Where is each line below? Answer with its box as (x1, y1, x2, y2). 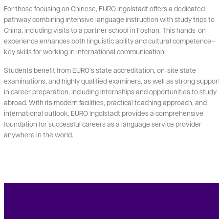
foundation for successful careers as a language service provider (4, 119, 201, 129)
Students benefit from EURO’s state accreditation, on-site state (4, 66, 196, 75)
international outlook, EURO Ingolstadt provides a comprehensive (4, 109, 203, 118)
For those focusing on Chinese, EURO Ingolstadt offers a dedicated (4, 4, 205, 13)
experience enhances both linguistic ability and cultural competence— (4, 36, 216, 45)
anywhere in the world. (4, 130, 73, 139)
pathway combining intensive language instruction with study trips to (4, 15, 215, 24)
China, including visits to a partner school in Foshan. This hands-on (4, 25, 206, 35)
